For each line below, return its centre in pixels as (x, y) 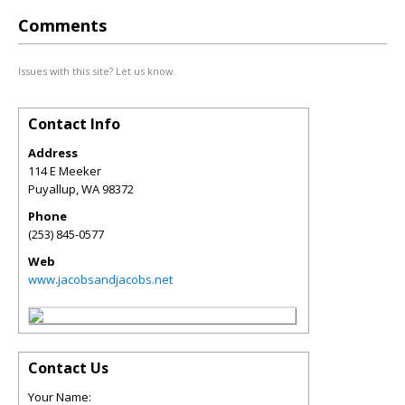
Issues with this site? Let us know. (97, 71)
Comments (62, 25)
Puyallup (52, 189)
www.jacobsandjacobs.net (100, 279)
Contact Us (68, 368)
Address (53, 153)
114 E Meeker (65, 171)
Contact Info (74, 124)
